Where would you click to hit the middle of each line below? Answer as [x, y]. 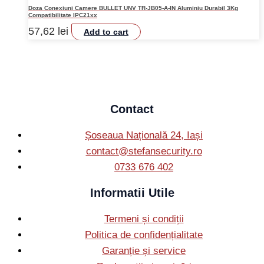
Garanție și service [144, 250]
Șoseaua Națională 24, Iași [144, 135]
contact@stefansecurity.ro [144, 151]
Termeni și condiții [144, 219]
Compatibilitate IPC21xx [63, 15]
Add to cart [106, 32]
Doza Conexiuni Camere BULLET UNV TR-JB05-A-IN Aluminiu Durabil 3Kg [133, 8]
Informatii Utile [132, 192]
